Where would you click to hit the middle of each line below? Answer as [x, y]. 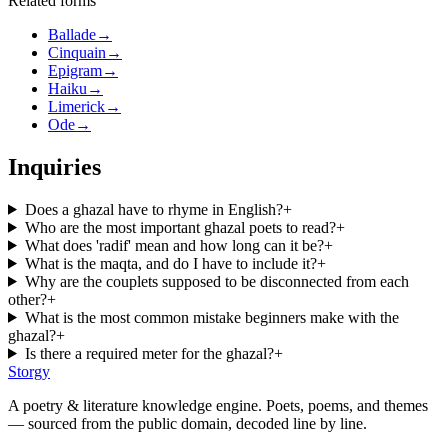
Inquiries [54, 166]
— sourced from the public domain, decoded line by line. [187, 423]
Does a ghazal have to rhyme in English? [153, 209]
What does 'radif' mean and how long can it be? [174, 245]
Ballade [72, 34]
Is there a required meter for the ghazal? [149, 353]
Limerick [76, 106]
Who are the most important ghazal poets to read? [180, 227]
